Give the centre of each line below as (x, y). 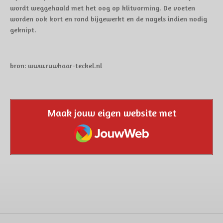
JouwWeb (93, 125)
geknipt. (23, 30)
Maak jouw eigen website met (111, 113)
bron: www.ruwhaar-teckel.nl (56, 65)
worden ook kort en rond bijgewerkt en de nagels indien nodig (109, 19)
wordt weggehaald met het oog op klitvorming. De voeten (103, 8)
